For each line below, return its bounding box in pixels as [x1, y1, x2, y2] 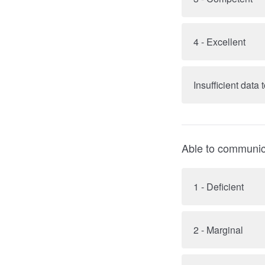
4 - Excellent [193, 35, 245, 49]
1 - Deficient [193, 180, 244, 193]
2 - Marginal [193, 223, 243, 237]
